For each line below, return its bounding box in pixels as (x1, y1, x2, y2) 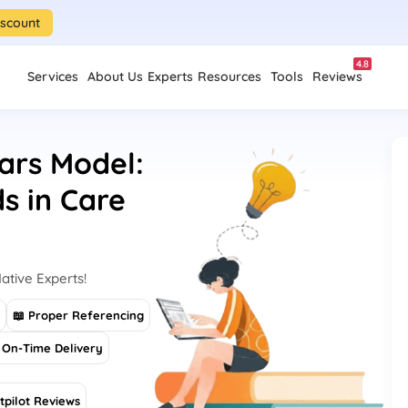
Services (27, 68, 78, 85)
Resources (198, 68, 261, 85)
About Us (87, 68, 143, 85)
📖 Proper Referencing (13, 308, 145, 322)
